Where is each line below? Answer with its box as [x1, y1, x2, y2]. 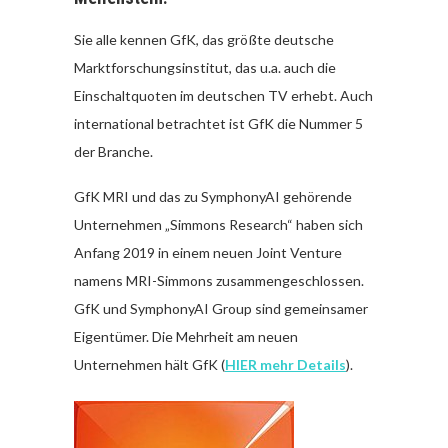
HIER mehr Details [225, 356, 346, 373]
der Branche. [74, 143, 153, 160]
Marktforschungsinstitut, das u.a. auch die [74, 59, 336, 76]
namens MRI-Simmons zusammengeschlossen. [74, 272, 364, 289]
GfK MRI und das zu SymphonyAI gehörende [74, 188, 352, 205]
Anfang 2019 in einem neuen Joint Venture [74, 244, 342, 261]
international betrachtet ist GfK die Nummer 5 [74, 115, 363, 132]
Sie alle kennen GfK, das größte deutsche [74, 31, 334, 48]
